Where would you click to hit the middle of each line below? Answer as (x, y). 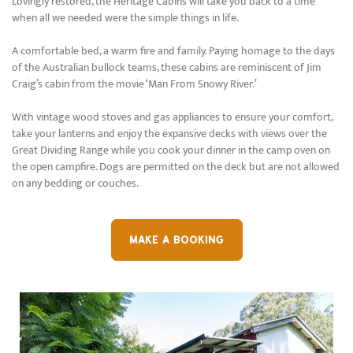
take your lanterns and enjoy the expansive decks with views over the (169, 134)
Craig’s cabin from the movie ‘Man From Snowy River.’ (134, 84)
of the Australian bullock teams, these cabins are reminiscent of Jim (167, 68)
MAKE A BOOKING (176, 239)
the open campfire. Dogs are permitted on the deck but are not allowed (176, 167)
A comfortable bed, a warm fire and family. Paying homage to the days (173, 51)
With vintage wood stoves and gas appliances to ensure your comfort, (172, 117)
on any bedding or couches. (75, 184)
